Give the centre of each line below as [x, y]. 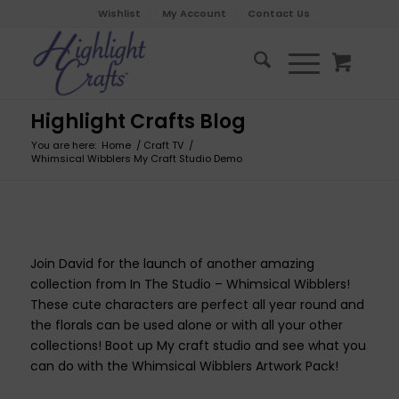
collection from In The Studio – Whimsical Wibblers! [190, 284]
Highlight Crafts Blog [138, 122]
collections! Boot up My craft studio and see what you [198, 345]
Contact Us [278, 13]
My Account [194, 13]
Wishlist [119, 13]
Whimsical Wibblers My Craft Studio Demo [136, 159]
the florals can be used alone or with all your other [186, 325]
